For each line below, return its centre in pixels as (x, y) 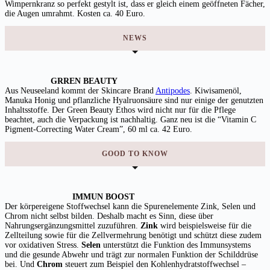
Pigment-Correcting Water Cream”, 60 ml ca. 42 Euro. (99, 129)
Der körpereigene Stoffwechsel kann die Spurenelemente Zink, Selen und (130, 206)
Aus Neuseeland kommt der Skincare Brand (80, 90)
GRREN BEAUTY (61, 81)
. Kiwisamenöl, (216, 90)
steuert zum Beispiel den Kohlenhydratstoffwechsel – (154, 264)
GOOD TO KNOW (135, 153)
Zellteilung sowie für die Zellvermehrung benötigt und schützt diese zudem (133, 235)
